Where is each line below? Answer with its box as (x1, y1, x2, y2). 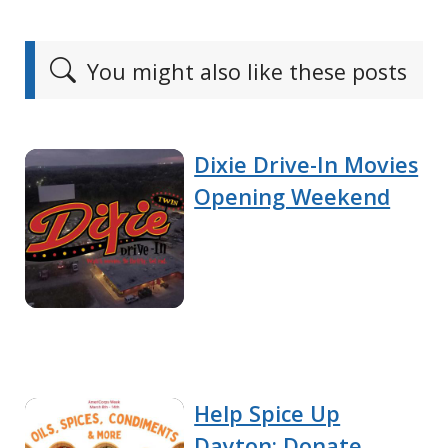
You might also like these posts (81, 56, 407, 86)
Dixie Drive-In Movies (194, 149, 419, 179)
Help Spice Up (194, 399, 341, 429)
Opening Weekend (194, 181, 391, 211)
